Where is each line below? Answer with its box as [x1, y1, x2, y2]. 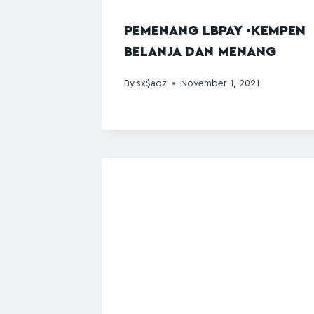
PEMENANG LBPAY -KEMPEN [124, 23, 306, 38]
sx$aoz [137, 78, 168, 88]
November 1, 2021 [181, 78, 260, 88]
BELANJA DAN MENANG [124, 44, 276, 59]
